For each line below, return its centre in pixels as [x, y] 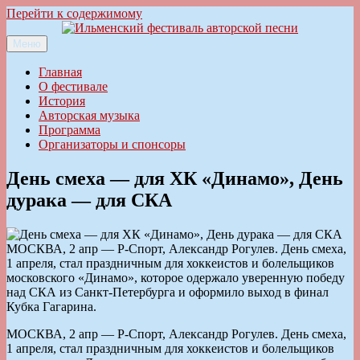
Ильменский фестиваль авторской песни [118, 55]
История [62, 101]
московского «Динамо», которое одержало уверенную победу [176, 277]
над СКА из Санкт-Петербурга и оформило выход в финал [168, 292]
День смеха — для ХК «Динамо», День [175, 178]
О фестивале [73, 86]
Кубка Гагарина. [51, 306]
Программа [70, 130]
